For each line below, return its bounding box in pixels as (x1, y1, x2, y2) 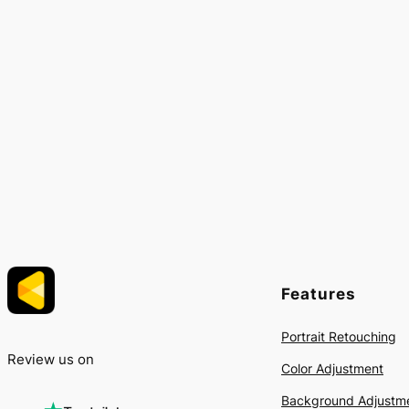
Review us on (7, 351, 94, 369)
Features (281, 284, 356, 303)
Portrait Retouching (281, 329, 396, 345)
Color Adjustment (281, 361, 383, 377)
